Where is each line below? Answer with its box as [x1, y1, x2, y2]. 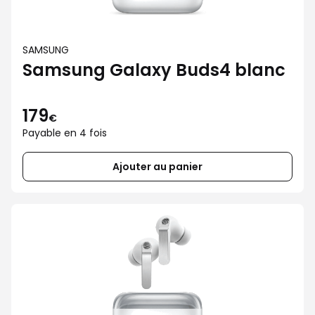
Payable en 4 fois [22, 126, 107, 140]
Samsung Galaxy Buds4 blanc [22, 58, 285, 82]
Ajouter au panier [112, 160, 202, 174]
